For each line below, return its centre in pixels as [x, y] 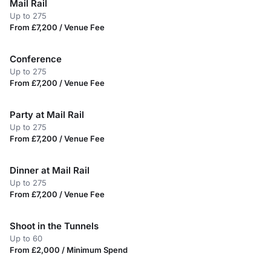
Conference [36, 59]
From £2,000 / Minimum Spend [69, 250]
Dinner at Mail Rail [50, 170]
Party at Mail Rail [47, 115]
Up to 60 [26, 238]
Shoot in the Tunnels [54, 226]
